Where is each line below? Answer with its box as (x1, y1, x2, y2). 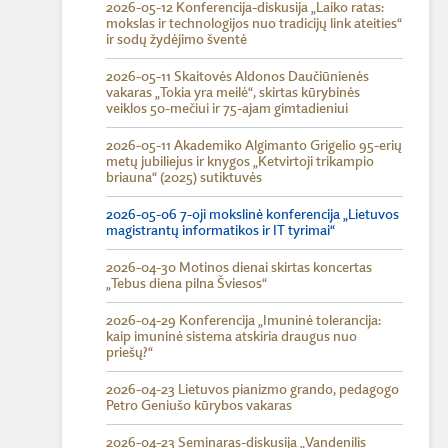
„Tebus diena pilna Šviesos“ (106, 277, 267, 291)
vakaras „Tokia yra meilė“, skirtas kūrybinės (106, 86, 360, 100)
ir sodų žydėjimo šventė (106, 33, 247, 47)
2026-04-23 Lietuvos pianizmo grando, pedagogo (106, 383, 399, 397)
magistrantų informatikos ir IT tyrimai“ (106, 224, 335, 238)
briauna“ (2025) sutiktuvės (106, 171, 262, 185)
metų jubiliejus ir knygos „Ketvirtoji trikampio (106, 155, 374, 169)
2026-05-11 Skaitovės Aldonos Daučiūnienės (106, 70, 369, 84)
